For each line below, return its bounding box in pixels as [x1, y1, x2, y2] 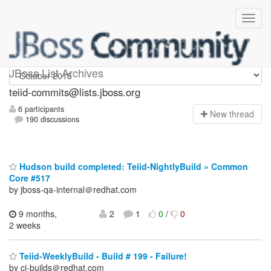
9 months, [16, 207, 57, 220]
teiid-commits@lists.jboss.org [9, 85, 140, 99]
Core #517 [9, 171, 50, 184]
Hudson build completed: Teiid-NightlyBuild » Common [17, 160, 248, 172]
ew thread [216, 108, 254, 120]
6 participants [16, 103, 64, 115]
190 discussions [23, 114, 80, 125]
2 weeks [9, 218, 41, 231]
